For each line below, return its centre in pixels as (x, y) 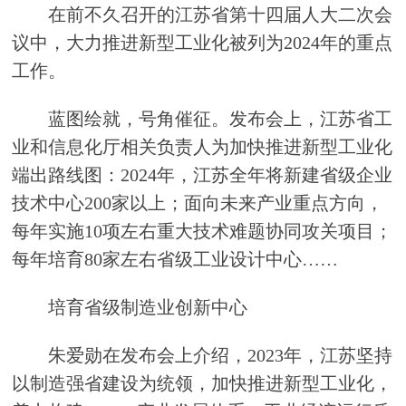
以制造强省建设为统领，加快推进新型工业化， (203, 383)
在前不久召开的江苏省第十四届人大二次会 (203, 15)
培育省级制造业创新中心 (130, 308)
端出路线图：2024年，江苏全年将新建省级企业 (203, 175)
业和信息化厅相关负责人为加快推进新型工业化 (203, 147)
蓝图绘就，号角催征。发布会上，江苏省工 (203, 119)
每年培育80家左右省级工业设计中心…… (175, 260)
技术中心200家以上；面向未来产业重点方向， (198, 203)
